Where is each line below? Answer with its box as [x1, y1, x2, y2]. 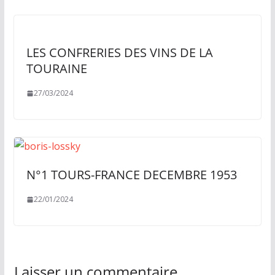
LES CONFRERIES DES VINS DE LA [26, 44, 213, 61]
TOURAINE [26, 60, 87, 77]
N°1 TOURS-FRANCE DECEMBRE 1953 [26, 166, 237, 183]
